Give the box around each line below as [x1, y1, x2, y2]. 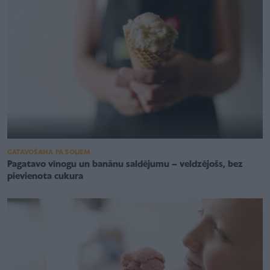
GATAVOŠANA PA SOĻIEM [7, 149, 90, 157]
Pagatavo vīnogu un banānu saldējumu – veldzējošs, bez [7, 160, 243, 170]
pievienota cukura [7, 172, 83, 182]
